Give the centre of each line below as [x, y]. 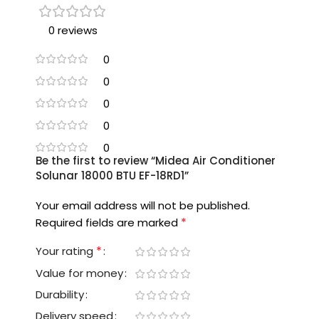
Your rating [66, 251]
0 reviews [73, 31]
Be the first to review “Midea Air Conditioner [156, 161]
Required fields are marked [108, 223]
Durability [60, 295]
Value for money [79, 273]
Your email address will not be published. [143, 206]
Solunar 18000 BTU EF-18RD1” [112, 176]
